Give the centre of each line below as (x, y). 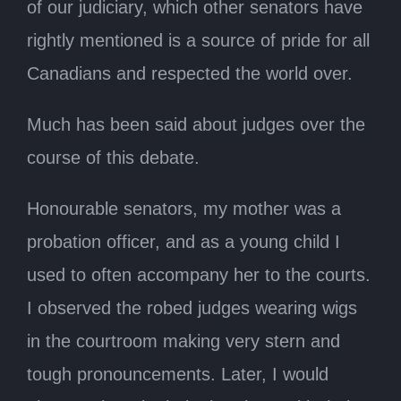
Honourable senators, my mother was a (184, 208)
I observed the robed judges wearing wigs (192, 307)
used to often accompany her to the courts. (199, 274)
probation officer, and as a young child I (183, 241)
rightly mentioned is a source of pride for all (198, 40)
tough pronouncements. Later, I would (178, 374)
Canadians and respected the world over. (190, 73)
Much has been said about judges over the (196, 124)
